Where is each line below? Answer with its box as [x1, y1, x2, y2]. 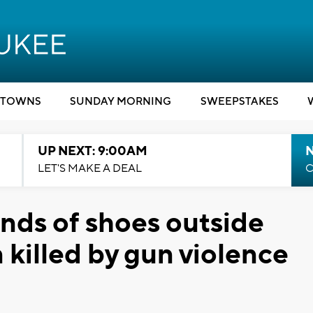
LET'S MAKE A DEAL [37, 161, 142, 175]
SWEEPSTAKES [200, 95, 279, 108]
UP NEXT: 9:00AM [37, 143, 147, 159]
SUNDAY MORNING [70, 95, 171, 108]
